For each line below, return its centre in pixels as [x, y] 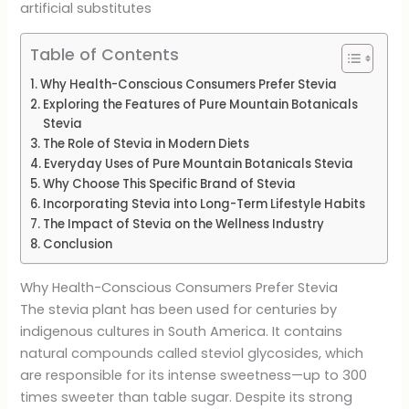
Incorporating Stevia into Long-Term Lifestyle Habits [204, 204]
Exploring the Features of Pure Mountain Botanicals [201, 104]
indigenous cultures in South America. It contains [182, 332]
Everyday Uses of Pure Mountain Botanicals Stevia [199, 163]
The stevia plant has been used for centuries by [179, 310]
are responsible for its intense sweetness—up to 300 [194, 376]
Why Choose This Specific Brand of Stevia [170, 184]
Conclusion [78, 244]
